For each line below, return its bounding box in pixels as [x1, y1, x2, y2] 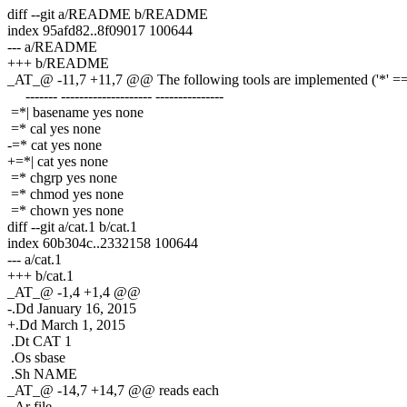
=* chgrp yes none [7, 169, 117, 185]
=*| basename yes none [7, 104, 144, 120]
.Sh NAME [7, 365, 77, 382]
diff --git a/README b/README [7, 5, 208, 22]
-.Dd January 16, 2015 [7, 300, 136, 316]
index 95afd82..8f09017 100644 [7, 22, 193, 38]
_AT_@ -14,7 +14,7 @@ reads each [7, 382, 219, 398]
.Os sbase [7, 349, 65, 365]
